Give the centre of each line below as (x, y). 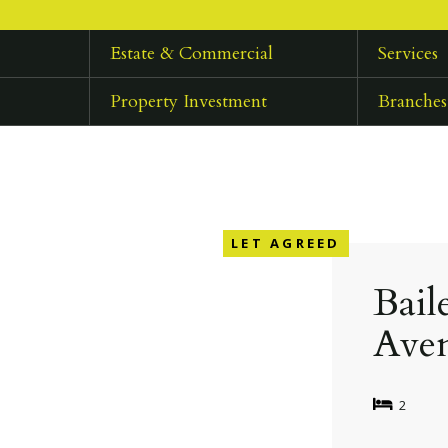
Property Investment (188, 102)
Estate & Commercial (191, 54)
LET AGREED (286, 243)
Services (408, 54)
